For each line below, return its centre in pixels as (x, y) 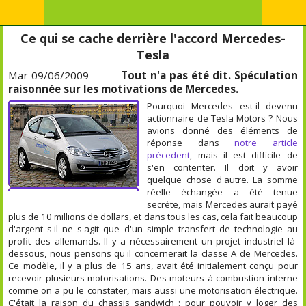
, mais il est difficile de (244, 155)
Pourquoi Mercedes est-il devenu (222, 106)
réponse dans (191, 143)
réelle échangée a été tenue (222, 192)
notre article (266, 143)
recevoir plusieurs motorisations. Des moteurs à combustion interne (153, 278)
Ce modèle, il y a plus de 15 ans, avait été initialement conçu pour (153, 266)
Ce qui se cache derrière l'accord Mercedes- (153, 38)
